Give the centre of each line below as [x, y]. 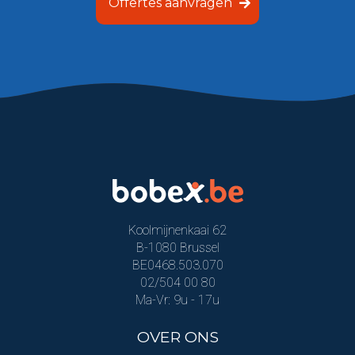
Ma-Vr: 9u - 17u [177, 300]
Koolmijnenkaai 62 [177, 231]
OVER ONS [177, 337]
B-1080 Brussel [177, 248]
